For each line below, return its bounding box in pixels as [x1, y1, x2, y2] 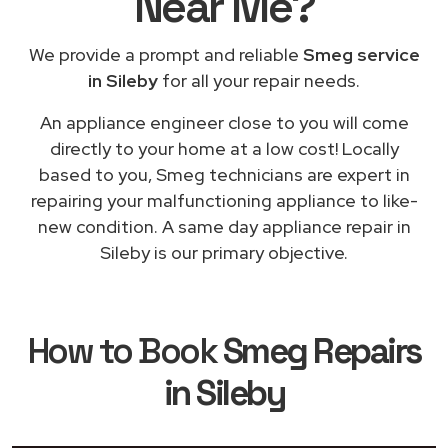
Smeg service [302, 42, 420, 66]
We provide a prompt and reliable [28, 42, 303, 66]
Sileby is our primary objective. [100, 240, 348, 264]
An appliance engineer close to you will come [39, 110, 409, 134]
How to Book [27, 328, 223, 373]
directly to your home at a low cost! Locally [49, 136, 399, 160]
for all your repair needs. [158, 68, 360, 92]
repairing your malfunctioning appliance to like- [30, 188, 418, 212]
